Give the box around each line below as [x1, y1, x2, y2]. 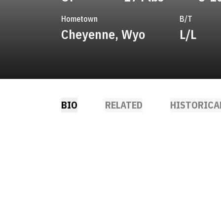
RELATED [105, 98, 143, 111]
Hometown [61, 14, 98, 24]
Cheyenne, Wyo [61, 26, 145, 42]
